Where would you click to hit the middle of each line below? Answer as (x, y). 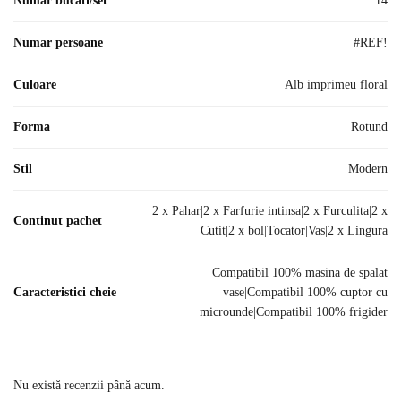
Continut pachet (58, 220)
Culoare (35, 84)
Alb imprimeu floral (336, 84)
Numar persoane (58, 42)
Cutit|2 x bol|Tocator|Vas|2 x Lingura (294, 230)
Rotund (369, 126)
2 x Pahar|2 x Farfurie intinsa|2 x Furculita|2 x (270, 210)
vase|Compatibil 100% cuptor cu (305, 292)
